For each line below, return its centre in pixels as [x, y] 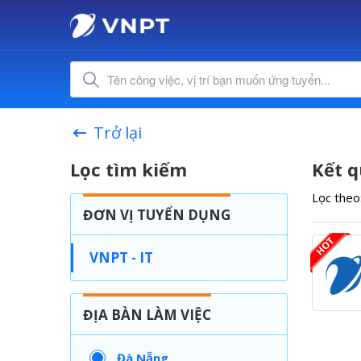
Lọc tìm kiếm [129, 169]
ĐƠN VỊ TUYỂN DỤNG [157, 215]
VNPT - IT [122, 257]
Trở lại [118, 133]
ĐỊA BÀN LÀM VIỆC [147, 315]
